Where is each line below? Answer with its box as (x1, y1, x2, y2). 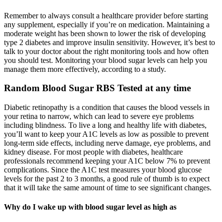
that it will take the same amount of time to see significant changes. (4, 183, 212, 192)
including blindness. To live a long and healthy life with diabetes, (4, 121, 207, 129)
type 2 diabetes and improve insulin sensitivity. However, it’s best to (4, 38, 215, 47)
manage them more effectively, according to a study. (4, 64, 166, 73)
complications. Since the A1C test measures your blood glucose (4, 166, 202, 174)
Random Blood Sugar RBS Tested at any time (4, 83, 191, 94)
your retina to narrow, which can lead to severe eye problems (4, 112, 194, 120)
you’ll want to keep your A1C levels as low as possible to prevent (4, 130, 209, 138)
